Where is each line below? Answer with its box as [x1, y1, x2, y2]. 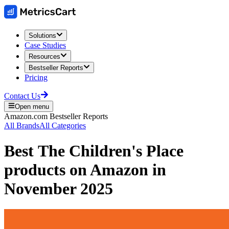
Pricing [25, 73, 48, 82]
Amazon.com [4, 112, 48, 121]
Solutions [29, 32, 56, 40]
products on [4, 160, 87, 179]
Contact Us [4, 91, 40, 100]
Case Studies [25, 41, 66, 50]
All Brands [4, 121, 39, 130]
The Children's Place [38, 141, 184, 160]
